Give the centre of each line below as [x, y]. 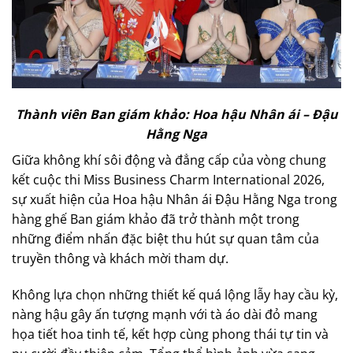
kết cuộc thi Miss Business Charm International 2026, [168, 180]
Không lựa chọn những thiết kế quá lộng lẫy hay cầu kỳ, [175, 294]
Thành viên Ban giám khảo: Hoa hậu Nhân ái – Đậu [176, 115]
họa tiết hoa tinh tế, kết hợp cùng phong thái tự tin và [170, 334]
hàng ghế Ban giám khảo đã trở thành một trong [156, 219]
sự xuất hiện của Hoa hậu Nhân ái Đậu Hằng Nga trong [175, 200]
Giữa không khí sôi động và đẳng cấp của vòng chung [169, 160]
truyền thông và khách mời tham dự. [120, 259]
